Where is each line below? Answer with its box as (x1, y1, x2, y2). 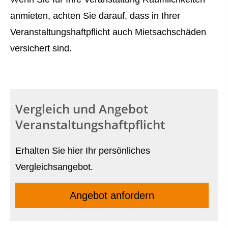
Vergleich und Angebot (15, 100, 148, 118)
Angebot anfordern (70, 189, 155, 201)
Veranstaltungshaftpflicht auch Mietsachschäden (10, 26, 206, 37)
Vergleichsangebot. (15, 162, 93, 173)
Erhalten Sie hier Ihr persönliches (15, 146, 150, 156)
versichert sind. (10, 43, 72, 53)
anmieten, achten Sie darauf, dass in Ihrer (10, 10, 180, 21)
